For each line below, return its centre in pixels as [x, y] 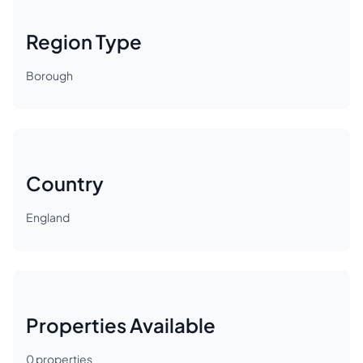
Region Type [84, 41]
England [48, 217]
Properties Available [121, 325]
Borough [49, 75]
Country [65, 183]
